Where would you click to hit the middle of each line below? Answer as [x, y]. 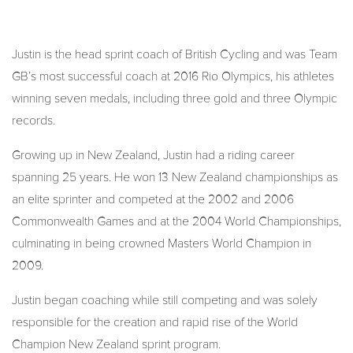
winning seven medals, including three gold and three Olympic [175, 99]
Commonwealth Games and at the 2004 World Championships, [176, 222]
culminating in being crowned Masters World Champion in [162, 244]
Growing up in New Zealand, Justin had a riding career [153, 156]
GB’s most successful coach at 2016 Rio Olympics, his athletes [173, 77]
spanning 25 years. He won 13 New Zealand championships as [175, 178]
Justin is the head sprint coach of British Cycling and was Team [175, 55]
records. [33, 121]
